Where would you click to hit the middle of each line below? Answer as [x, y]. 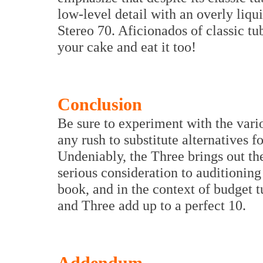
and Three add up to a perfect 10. [152, 205]
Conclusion [100, 104]
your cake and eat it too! [127, 47]
